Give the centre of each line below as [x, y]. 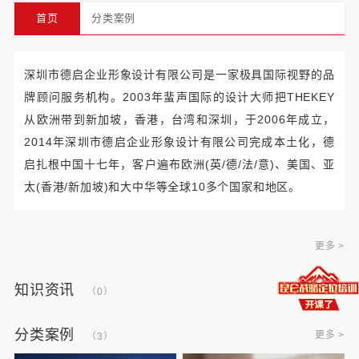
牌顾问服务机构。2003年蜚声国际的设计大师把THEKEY [179, 97]
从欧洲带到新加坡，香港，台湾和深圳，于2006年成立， [179, 119]
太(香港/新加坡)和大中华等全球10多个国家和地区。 [163, 187]
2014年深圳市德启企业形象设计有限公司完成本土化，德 [179, 142]
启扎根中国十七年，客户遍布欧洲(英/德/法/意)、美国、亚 [179, 164]
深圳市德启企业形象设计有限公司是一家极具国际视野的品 [179, 75]
